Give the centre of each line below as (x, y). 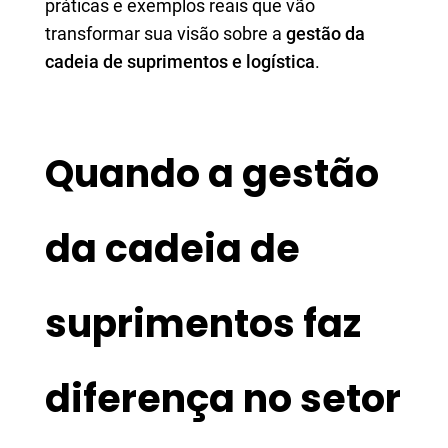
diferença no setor (223, 398)
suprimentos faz (203, 323)
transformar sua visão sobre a (165, 33)
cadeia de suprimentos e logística (180, 61)
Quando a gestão (212, 173)
